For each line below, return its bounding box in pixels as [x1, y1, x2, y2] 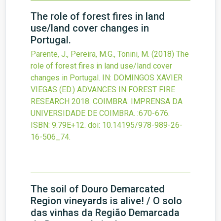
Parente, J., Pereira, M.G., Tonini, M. [31, 49, 149, 59]
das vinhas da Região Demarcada [31, 207, 180, 219]
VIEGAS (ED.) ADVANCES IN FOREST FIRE [31, 85, 175, 95]
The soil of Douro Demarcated [31, 183, 165, 195]
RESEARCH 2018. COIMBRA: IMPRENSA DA [31, 97, 183, 107]
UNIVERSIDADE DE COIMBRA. [31, 109, 135, 118]
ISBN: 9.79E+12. [31, 120, 86, 130]
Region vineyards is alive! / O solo [31, 195, 182, 207]
